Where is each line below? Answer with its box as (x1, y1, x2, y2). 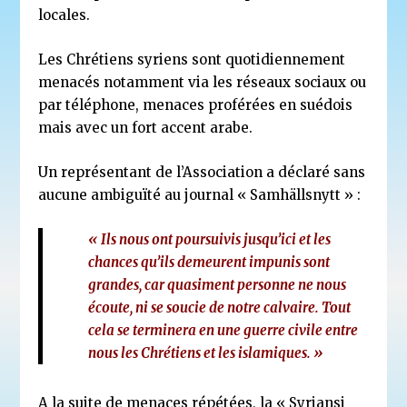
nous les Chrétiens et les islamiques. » (88, 343, 324, 362)
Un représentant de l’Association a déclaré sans (38, 163, 366, 181)
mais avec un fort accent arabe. (38, 118, 253, 136)
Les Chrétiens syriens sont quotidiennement (38, 50, 346, 68)
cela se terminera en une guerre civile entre (88, 321, 359, 339)
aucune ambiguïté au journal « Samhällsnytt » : (38, 185, 362, 203)
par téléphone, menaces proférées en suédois (38, 95, 353, 114)
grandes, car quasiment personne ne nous (88, 275, 347, 293)
